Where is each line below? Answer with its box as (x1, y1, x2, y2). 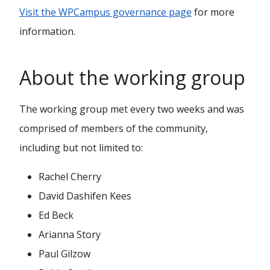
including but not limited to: (19, 141, 143, 154)
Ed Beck (39, 209, 74, 222)
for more (192, 5, 234, 19)
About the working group (19, 64, 245, 90)
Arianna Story (39, 228, 101, 241)
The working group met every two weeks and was (19, 102, 244, 116)
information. (19, 25, 75, 38)
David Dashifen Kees (39, 189, 131, 202)
